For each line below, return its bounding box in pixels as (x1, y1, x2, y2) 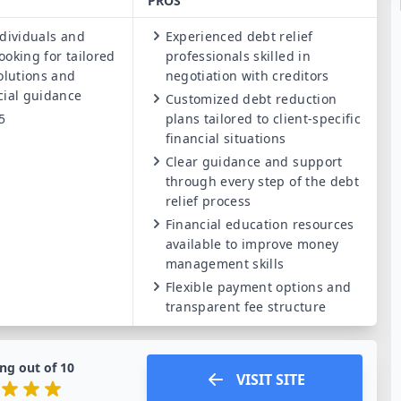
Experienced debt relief (165, 28, 313, 45)
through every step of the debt (165, 173, 360, 190)
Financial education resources (165, 216, 354, 233)
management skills (165, 255, 285, 272)
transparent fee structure (165, 298, 327, 315)
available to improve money (165, 235, 339, 252)
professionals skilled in (165, 47, 311, 64)
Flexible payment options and (165, 278, 352, 295)
